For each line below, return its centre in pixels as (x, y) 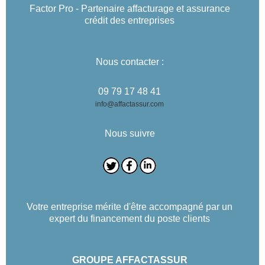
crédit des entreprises (130, 20)
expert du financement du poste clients (130, 218)
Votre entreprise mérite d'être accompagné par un (130, 206)
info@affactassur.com (130, 104)
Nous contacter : (130, 62)
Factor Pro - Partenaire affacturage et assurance (130, 8)
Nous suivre (130, 133)
